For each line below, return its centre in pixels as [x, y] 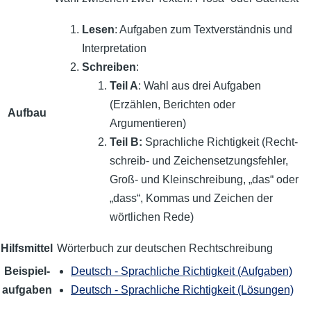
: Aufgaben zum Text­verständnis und [203, 30]
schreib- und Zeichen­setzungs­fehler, [199, 161]
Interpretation [114, 49]
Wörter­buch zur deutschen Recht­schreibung [163, 249]
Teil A [124, 86]
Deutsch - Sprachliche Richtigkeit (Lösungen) [182, 290]
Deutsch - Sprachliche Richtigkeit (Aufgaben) [182, 271]
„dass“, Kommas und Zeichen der [191, 199]
